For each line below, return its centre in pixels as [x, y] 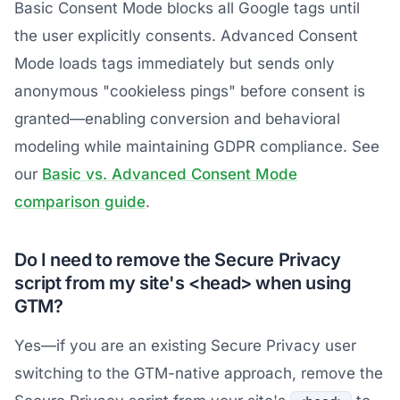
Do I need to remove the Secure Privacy [178, 260]
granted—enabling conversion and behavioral [177, 119]
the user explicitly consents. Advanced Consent [186, 36]
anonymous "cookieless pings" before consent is [190, 92]
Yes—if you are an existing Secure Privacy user [185, 346]
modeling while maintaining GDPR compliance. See [197, 147]
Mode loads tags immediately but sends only [175, 64]
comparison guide [80, 202]
